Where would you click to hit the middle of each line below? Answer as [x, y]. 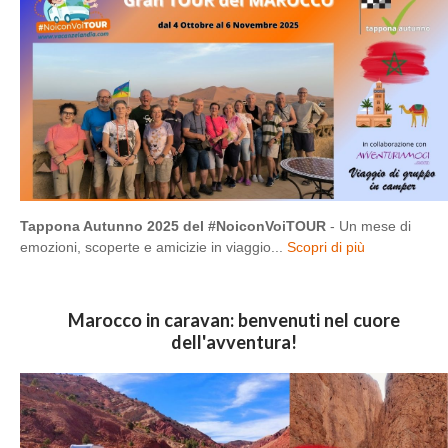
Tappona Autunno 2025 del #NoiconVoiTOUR [173, 225]
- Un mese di [368, 225]
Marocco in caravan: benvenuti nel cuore [234, 319]
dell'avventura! [234, 341]
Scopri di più [324, 246]
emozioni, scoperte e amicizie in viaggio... [151, 246]
